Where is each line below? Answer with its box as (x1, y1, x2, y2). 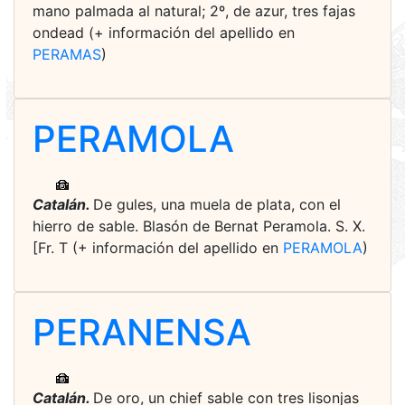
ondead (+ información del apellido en (33, 24, 295, 42)
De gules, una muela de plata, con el (93, 195, 341, 213)
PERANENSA (33, 310, 251, 354)
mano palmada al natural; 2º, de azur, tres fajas (33, 2, 355, 20)
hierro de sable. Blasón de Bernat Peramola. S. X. (33, 217, 365, 235)
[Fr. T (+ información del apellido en (33, 239, 283, 257)
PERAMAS (33, 45, 101, 63)
